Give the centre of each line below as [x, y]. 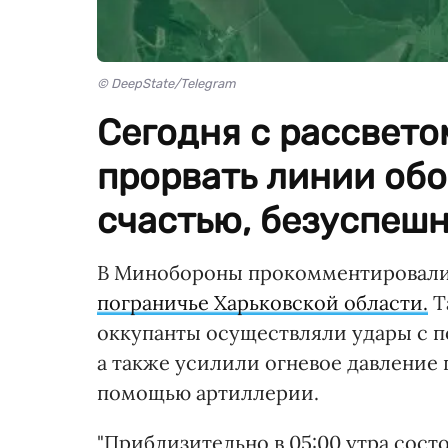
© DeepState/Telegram [166, 84]
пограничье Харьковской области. [262, 303]
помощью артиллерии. [208, 393]
